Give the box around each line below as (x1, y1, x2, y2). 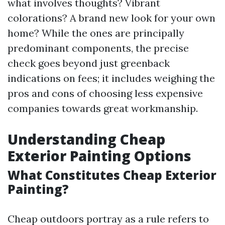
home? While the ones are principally (8, 27, 184, 39)
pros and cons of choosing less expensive (8, 87, 203, 99)
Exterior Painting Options (8, 146, 191, 165)
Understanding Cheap (8, 130, 165, 149)
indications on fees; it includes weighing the (8, 72, 215, 84)
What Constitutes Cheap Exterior (8, 167, 216, 183)
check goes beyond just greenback (8, 57, 170, 69)
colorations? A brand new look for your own (8, 12, 215, 24)
